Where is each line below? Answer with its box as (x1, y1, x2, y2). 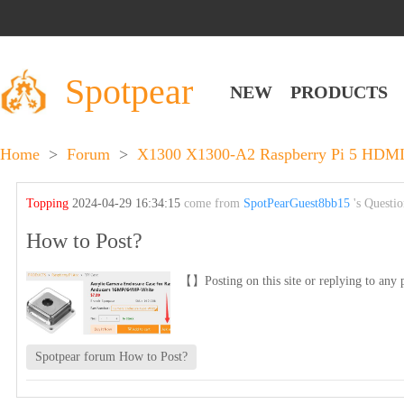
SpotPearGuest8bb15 (243, 197, 351, 210)
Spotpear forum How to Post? (35, 350, 188, 363)
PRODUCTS (290, 81, 388, 102)
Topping (26, 197, 73, 210)
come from (184, 197, 244, 210)
